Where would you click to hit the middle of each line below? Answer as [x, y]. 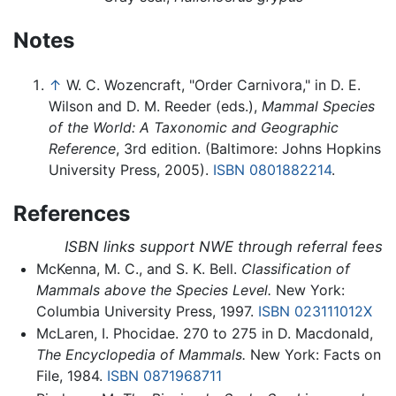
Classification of [295, 268]
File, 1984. [71, 376]
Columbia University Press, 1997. [147, 311]
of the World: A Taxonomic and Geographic [194, 127]
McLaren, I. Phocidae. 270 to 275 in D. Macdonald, [204, 334]
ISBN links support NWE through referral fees [224, 246]
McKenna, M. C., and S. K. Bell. [138, 268]
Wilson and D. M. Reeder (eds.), [155, 106]
